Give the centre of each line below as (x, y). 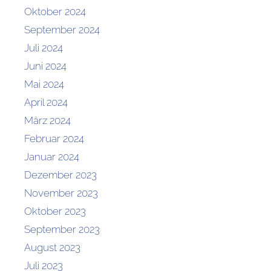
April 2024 (46, 102)
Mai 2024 (44, 84)
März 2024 (47, 120)
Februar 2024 (54, 138)
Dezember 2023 (60, 175)
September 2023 (62, 229)
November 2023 (61, 193)
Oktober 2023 (55, 211)
